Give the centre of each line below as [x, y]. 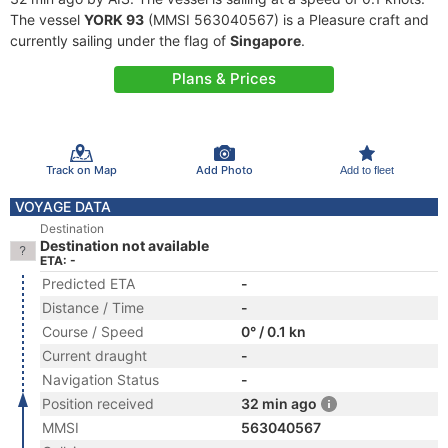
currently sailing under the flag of [120, 40]
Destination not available [124, 245]
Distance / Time [93, 307]
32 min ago [279, 403]
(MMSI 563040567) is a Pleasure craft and [286, 19]
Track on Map [81, 169]
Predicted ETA [88, 283]
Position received [98, 403]
